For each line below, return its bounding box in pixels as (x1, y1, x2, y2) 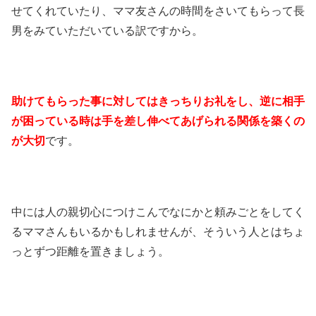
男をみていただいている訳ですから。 (11, 24, 203, 37)
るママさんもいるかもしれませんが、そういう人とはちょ (11, 226, 305, 238)
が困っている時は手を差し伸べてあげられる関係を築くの (11, 115, 305, 128)
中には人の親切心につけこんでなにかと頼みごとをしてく (11, 206, 305, 219)
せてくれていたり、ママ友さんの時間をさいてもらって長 (11, 4, 305, 17)
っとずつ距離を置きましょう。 (11, 245, 169, 258)
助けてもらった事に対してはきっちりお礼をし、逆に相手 (11, 95, 305, 108)
